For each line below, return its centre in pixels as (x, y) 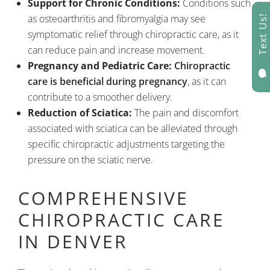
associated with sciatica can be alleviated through (133, 128)
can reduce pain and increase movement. (116, 50)
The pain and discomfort (185, 113)
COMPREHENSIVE (103, 198)
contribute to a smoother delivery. (100, 97)
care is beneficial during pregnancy (108, 81)
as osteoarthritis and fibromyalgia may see (117, 19)
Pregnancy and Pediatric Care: (100, 66)
